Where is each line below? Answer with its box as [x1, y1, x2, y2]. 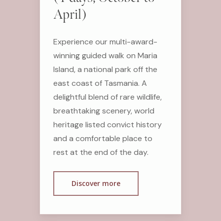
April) [53, 6, 87, 23]
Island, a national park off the [53, 64, 157, 75]
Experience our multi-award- [53, 37, 157, 47]
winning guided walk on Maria [53, 50, 157, 61]
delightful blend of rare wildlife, [53, 92, 162, 103]
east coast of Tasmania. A [53, 78, 147, 89]
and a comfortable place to [53, 133, 152, 144]
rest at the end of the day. [53, 147, 148, 158]
